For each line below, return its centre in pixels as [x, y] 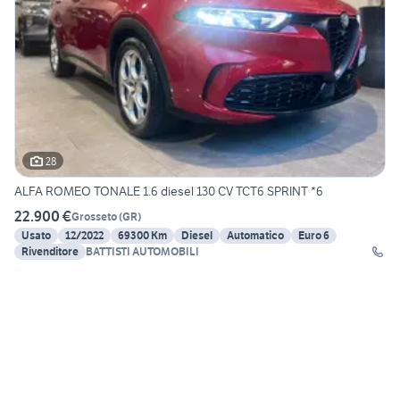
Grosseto [94, 216]
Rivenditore [50, 252]
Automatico [255, 236]
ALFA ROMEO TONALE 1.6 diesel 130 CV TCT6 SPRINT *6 [169, 192]
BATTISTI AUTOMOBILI [142, 252]
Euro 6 [314, 236]
